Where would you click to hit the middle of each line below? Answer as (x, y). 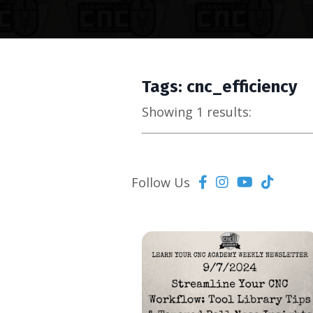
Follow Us (161, 182)
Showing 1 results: (197, 112)
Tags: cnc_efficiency (220, 87)
